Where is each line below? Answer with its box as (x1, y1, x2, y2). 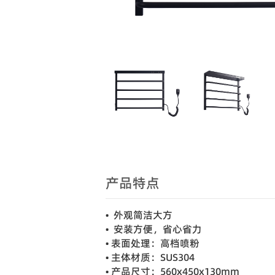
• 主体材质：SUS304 (106, 250, 195, 264)
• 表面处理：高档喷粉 (106, 236, 199, 250)
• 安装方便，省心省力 (106, 222, 202, 236)
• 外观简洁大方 (106, 208, 172, 222)
